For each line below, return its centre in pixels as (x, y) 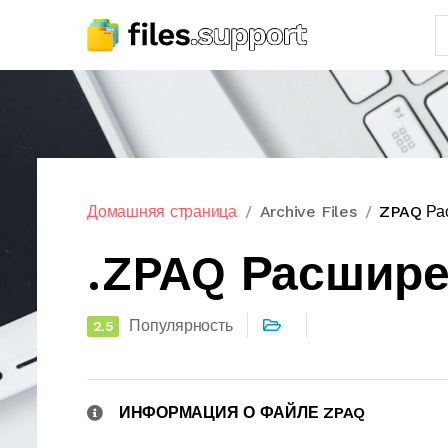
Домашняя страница (162, 211)
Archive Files (308, 211)
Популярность (181, 325)
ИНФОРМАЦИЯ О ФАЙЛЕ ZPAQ (242, 412)
